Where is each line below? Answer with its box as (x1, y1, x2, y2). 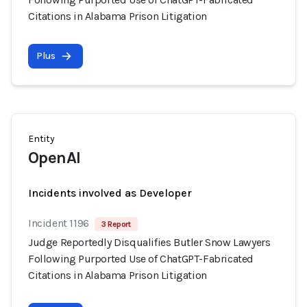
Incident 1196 (28, 217, 89, 230)
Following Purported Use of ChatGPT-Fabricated (28, 252, 254, 265)
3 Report (101, 219, 131, 229)
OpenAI (28, 148, 81, 167)
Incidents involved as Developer (28, 186, 192, 199)
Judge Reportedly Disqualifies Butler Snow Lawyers (28, 236, 271, 249)
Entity (28, 133, 55, 145)
